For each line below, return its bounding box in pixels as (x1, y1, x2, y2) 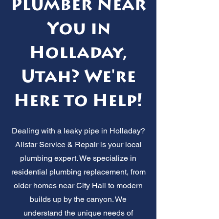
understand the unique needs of (23, 208, 133, 218)
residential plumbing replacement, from (11, 167, 146, 176)
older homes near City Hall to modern (14, 180, 143, 190)
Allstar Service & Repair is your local (15, 139, 142, 149)
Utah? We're (21, 69, 136, 87)
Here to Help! (14, 93, 143, 111)
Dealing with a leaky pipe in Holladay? (11, 126, 145, 135)
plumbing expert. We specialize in (20, 153, 136, 163)
